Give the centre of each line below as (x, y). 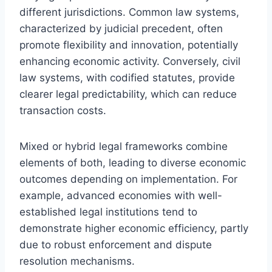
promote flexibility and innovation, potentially (129, 45)
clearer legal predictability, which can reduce (128, 94)
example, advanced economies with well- (121, 195)
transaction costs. (63, 110)
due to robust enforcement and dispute (116, 244)
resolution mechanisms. (77, 261)
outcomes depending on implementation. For (128, 179)
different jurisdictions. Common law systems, (129, 12)
